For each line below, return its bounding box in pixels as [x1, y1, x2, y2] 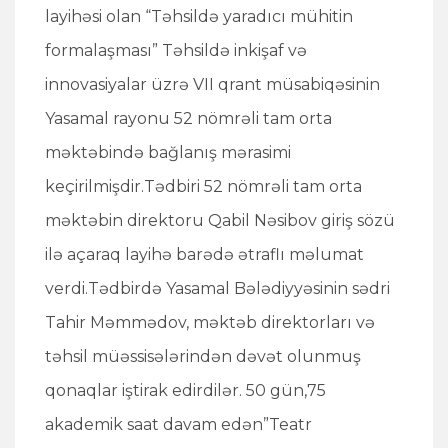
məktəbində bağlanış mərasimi [45, 143, 291, 162]
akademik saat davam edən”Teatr [45, 415, 312, 434]
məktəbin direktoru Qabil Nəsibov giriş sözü [45, 211, 395, 230]
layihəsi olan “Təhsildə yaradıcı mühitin [45, 7, 353, 26]
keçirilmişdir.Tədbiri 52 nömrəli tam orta [45, 177, 362, 196]
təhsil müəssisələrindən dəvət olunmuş [45, 347, 361, 366]
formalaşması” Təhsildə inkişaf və [45, 41, 307, 60]
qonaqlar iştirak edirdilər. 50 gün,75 [45, 381, 326, 400]
